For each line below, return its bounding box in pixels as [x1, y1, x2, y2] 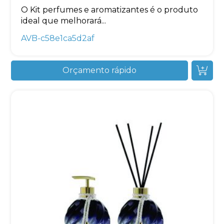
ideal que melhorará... [21, 16, 106, 25]
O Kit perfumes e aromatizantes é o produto [21, 5, 198, 14]
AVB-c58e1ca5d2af [21, 33, 95, 43]
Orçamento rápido [62, 65, 136, 75]
